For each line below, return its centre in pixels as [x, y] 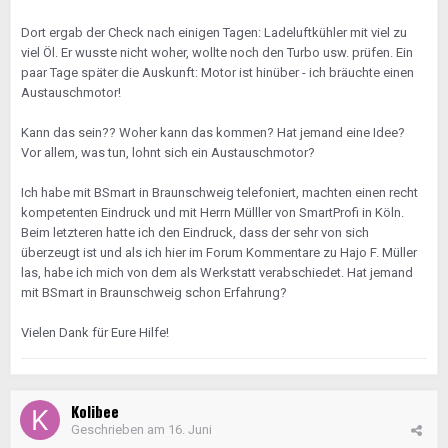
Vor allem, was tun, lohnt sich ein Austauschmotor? [169, 152]
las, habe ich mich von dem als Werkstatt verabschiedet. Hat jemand [217, 272]
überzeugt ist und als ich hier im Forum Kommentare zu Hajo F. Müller [219, 252]
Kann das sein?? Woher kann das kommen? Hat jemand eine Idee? [213, 132]
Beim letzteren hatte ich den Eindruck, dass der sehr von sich [195, 232]
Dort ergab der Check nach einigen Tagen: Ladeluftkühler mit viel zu [214, 32]
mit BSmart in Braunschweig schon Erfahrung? [154, 292]
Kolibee [95, 411]
